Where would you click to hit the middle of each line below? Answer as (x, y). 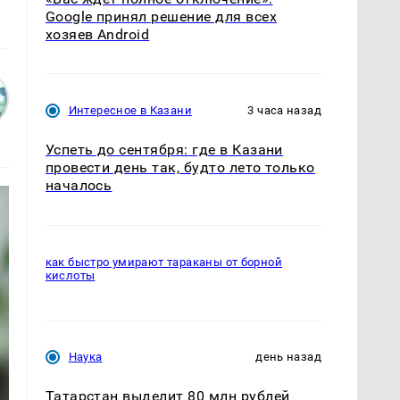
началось (79, 186)
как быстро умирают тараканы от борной (164, 262)
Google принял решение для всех (161, 17)
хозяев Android (97, 35)
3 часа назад (284, 111)
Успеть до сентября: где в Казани (164, 150)
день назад (288, 357)
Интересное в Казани (130, 111)
